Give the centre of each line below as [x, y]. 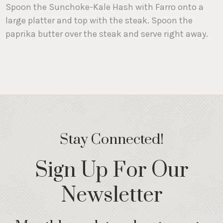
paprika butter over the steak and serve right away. [107, 34]
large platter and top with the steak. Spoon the [99, 20]
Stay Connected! [111, 139]
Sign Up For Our [111, 170]
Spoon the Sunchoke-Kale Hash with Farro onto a [105, 7]
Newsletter [111, 195]
